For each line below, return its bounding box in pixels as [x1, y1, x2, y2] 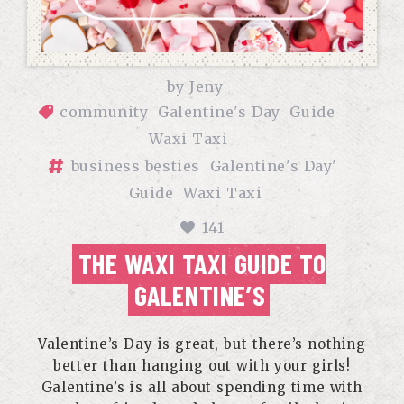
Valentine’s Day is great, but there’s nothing [38, 335, 366, 353]
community [60, 103, 149, 121]
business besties [70, 157, 201, 175]
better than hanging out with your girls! [53, 357, 351, 374]
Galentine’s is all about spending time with [41, 379, 363, 396]
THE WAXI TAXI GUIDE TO [78, 247, 326, 280]
